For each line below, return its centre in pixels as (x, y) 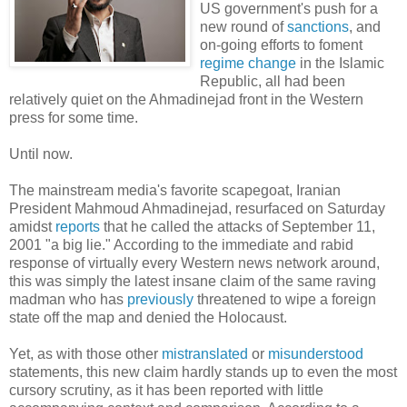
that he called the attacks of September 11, (238, 226)
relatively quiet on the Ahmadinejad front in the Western (186, 99)
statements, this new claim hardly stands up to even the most (203, 372)
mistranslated (205, 353)
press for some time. (74, 117)
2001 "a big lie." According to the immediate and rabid (181, 244)
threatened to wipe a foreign (285, 299)
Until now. (41, 154)
